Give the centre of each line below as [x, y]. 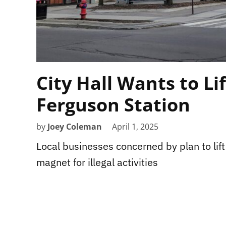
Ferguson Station [113, 104]
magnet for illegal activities [97, 162]
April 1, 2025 [135, 126]
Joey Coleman [75, 126]
